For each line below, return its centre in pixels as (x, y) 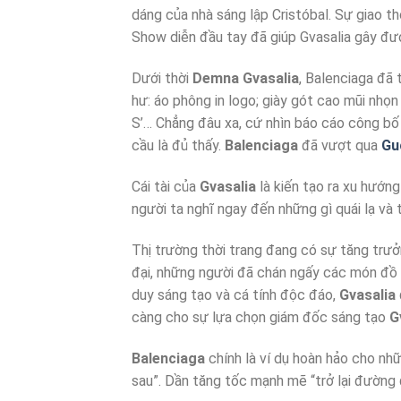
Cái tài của (166, 186)
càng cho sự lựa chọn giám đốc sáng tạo (260, 317)
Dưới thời (162, 79)
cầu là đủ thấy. (178, 146)
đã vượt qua (340, 146)
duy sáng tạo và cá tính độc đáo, (235, 294)
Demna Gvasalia (246, 79)
